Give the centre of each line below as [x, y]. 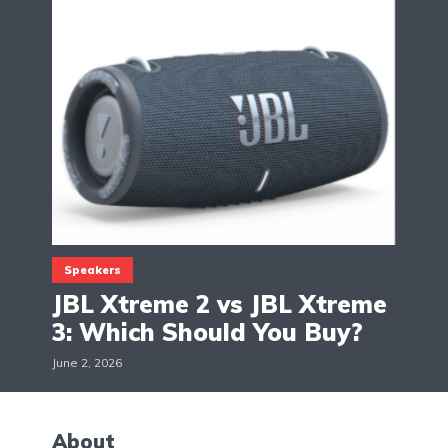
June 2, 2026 [87, 362]
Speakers [92, 269]
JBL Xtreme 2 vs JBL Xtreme [219, 303]
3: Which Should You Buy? [207, 331]
